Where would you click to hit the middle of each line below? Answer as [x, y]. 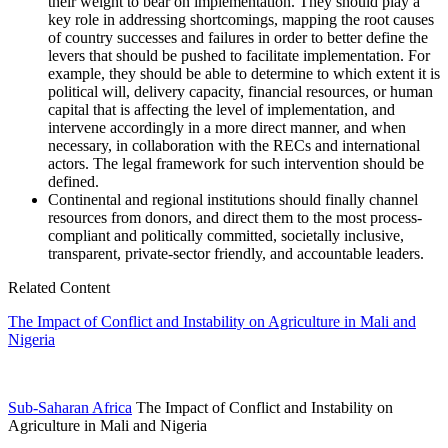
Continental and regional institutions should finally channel [233, 199]
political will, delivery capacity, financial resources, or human [240, 91]
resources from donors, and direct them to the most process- [235, 217]
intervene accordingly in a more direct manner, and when [227, 127]
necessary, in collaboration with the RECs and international [234, 145]
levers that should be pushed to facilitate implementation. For [239, 55]
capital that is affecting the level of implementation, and [221, 109]
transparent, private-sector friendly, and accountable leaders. [236, 253]
